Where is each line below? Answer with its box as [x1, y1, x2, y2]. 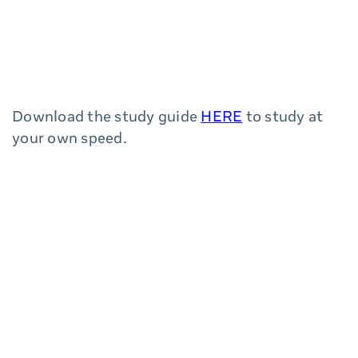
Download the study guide [12, 111, 201, 125]
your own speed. [12, 133, 127, 147]
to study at [242, 111, 324, 125]
